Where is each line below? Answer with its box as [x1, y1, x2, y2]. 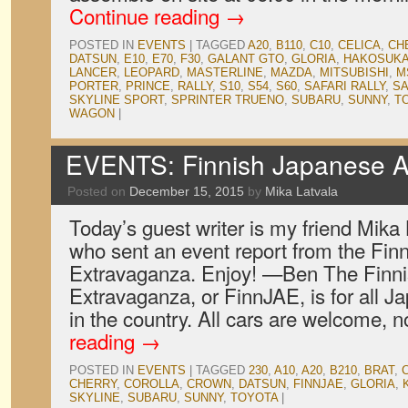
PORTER [69, 79, 118, 93]
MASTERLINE [187, 66, 263, 79]
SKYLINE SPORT [69, 93, 164, 107]
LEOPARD [124, 66, 179, 79]
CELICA [338, 38, 381, 52]
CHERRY [69, 377, 117, 391]
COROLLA [124, 377, 179, 391]
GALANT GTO [208, 52, 284, 66]
